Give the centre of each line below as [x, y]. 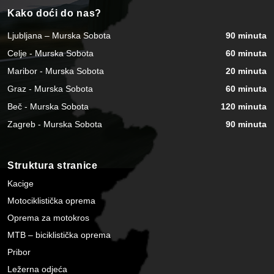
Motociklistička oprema [51, 200]
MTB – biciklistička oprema [59, 235]
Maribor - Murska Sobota [56, 71]
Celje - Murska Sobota [50, 54]
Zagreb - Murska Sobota [55, 124]
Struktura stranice [53, 165]
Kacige [20, 183]
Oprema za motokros [48, 217]
